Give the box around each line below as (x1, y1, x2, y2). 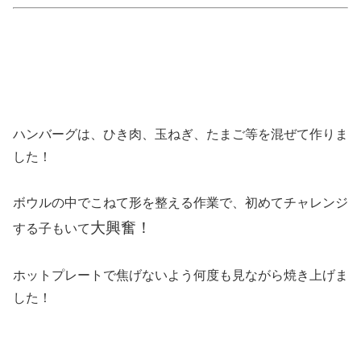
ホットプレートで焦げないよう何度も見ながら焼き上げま (13, 268, 348, 282)
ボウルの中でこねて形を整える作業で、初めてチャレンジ (13, 195, 348, 210)
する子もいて (13, 221, 90, 235)
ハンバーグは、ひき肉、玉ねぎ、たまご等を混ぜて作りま (13, 127, 348, 142)
